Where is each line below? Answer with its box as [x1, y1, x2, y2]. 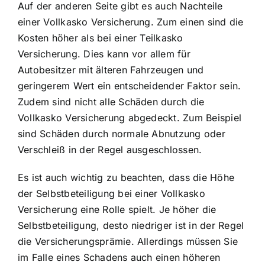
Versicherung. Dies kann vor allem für [18, 48, 190, 60]
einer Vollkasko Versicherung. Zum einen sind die [18, 16, 244, 28]
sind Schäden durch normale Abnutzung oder [18, 128, 225, 140]
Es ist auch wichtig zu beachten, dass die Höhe [18, 172, 235, 184]
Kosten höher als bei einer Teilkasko [18, 32, 183, 44]
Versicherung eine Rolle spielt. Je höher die [18, 203, 216, 216]
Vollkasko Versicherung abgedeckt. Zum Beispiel [18, 112, 242, 124]
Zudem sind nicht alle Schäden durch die [18, 96, 205, 108]
